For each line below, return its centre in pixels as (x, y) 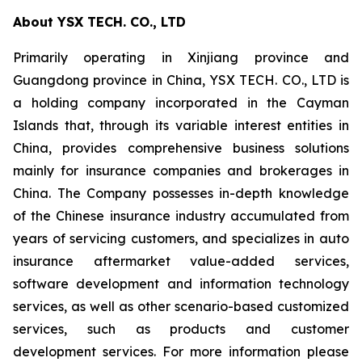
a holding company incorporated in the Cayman (181, 103)
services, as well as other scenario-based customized (181, 306)
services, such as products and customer (181, 329)
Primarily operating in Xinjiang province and (181, 57)
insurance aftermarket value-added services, (181, 261)
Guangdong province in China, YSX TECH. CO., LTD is (181, 80)
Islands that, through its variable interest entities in (181, 125)
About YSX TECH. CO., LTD (99, 22)
